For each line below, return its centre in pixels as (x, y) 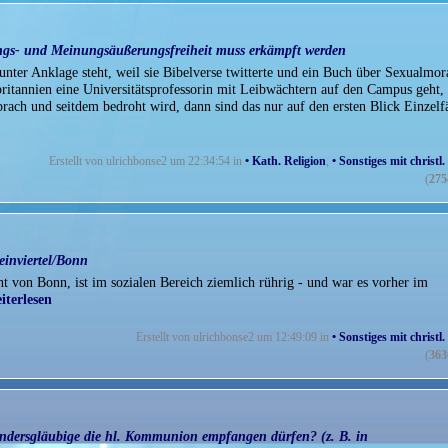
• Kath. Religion (285, 161)
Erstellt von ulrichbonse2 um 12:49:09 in (234, 337)
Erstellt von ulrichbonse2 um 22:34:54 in (147, 161)
